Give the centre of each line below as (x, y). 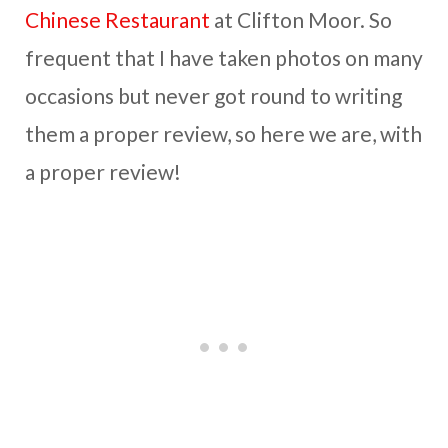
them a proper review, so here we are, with (223, 134)
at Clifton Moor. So (301, 20)
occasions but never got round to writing (213, 96)
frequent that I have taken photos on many (224, 58)
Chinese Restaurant (117, 20)
